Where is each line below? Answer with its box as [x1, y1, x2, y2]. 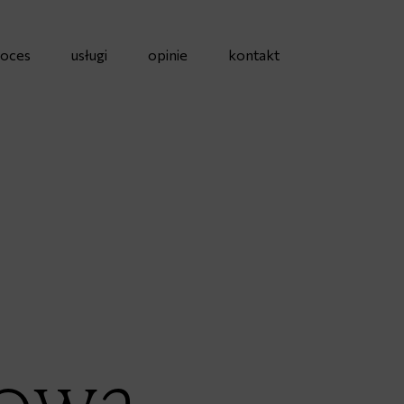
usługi [71, 46, 107, 63]
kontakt [228, 46, 280, 63]
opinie [148, 46, 188, 63]
